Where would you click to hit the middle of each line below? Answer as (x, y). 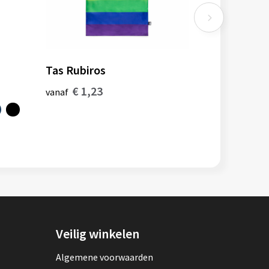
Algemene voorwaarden (105, 257)
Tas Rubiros (76, 70)
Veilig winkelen (98, 234)
